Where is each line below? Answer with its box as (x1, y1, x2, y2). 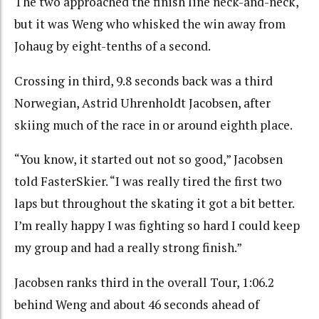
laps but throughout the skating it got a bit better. (14, 195, 294, 211)
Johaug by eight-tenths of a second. (14, 38, 213, 54)
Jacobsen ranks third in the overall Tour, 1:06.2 (14, 273, 274, 291)
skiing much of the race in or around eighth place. (14, 116, 293, 133)
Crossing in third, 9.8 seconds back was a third (14, 72, 273, 89)
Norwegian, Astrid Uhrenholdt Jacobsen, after (14, 94, 271, 111)
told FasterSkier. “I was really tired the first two (14, 173, 282, 189)
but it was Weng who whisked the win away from (14, 16, 286, 32)
